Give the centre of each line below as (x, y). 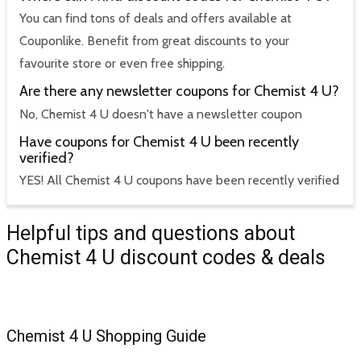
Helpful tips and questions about (151, 234)
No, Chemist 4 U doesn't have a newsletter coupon (161, 114)
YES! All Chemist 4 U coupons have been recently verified (179, 180)
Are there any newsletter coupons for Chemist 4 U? (179, 91)
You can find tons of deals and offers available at (156, 19)
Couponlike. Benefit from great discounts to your (154, 41)
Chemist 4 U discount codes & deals (166, 258)
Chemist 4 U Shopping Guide (106, 336)
